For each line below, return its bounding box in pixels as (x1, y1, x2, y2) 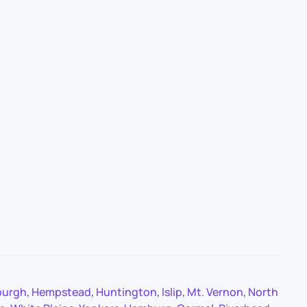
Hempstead (31, 284, 91, 299)
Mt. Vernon (186, 284, 243, 299)
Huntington (95, 284, 157, 299)
